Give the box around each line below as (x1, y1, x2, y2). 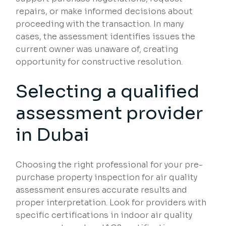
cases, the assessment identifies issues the (16, 31, 196, 42)
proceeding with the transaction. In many (16, 19, 184, 30)
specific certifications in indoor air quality (16, 210, 193, 221)
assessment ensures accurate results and (16, 185, 188, 196)
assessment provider (16, 102, 203, 125)
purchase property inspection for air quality (16, 172, 198, 183)
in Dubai (16, 124, 90, 146)
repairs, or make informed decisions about (16, 6, 193, 17)
